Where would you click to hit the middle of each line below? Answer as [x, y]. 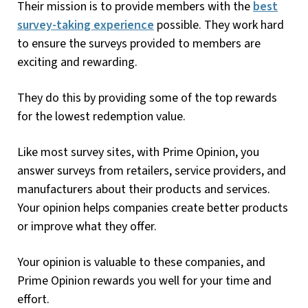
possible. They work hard [219, 25]
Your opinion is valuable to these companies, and [141, 262]
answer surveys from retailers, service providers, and [152, 170]
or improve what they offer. [87, 226]
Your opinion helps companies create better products [153, 208]
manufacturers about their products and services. [144, 189]
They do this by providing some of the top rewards [147, 98]
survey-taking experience [86, 25]
